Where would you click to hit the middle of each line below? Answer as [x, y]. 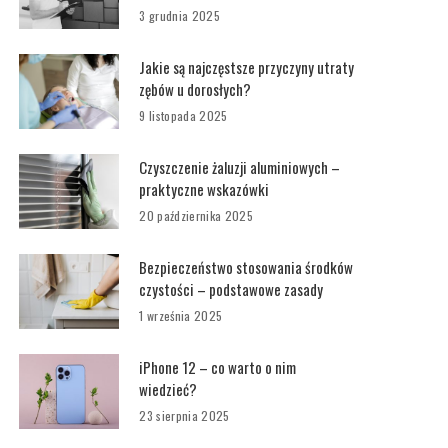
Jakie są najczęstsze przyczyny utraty [247, 67]
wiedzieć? [168, 389]
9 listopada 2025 [183, 115]
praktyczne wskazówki [204, 189]
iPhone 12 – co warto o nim [218, 367]
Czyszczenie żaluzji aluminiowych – [240, 167]
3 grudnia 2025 [180, 15]
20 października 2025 [196, 215]
